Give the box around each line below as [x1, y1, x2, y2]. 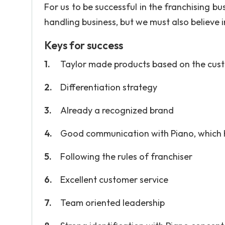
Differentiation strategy [60, 81, 157, 93]
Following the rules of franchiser [60, 151, 192, 162]
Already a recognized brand [60, 104, 174, 116]
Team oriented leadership [60, 197, 165, 208]
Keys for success [44, 39, 123, 52]
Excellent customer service [60, 174, 168, 185]
